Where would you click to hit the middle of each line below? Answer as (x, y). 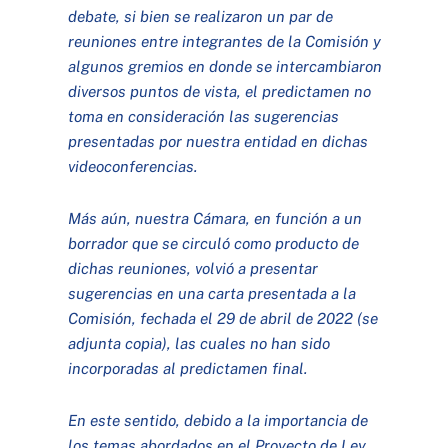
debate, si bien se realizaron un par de (201, 15)
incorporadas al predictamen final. (188, 367)
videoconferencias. (133, 165)
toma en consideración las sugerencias (204, 115)
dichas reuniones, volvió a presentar (193, 267)
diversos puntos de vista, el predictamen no (220, 90)
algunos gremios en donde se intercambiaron (225, 65)
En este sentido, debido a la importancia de (218, 419)
